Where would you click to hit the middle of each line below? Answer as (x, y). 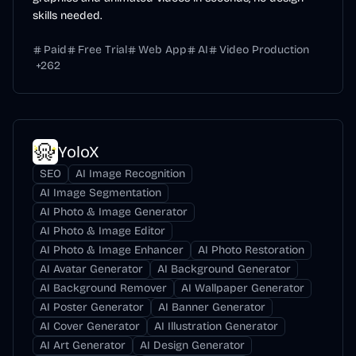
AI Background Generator (224, 269)
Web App (163, 50)
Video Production (264, 50)
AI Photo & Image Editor (103, 231)
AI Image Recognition (130, 174)
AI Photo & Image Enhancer (112, 250)
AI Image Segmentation (101, 193)
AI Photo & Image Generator (114, 212)
